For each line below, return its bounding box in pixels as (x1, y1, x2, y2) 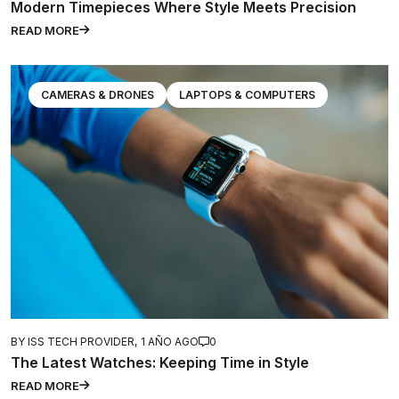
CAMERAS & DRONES (41, 87, 154, 102)
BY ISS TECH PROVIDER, (11, 334, 137, 348)
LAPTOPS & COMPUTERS (179, 87, 315, 102)
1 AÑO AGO (141, 334, 199, 348)
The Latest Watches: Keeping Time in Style (11, 353, 309, 371)
